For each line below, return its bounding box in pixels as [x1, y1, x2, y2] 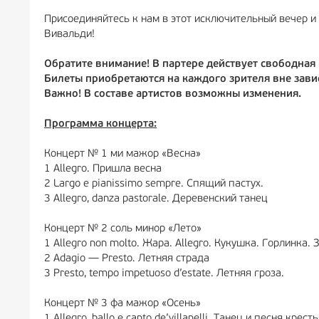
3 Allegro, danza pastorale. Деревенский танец [44, 194, 268, 204]
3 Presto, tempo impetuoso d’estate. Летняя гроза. [44, 268, 284, 279]
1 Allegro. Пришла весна [44, 164, 164, 174]
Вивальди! [44, 29, 95, 40]
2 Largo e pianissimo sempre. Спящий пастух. [44, 179, 263, 189]
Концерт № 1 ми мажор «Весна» [44, 149, 201, 159]
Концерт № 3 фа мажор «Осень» [44, 298, 201, 309]
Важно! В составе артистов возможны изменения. [44, 89, 301, 100]
